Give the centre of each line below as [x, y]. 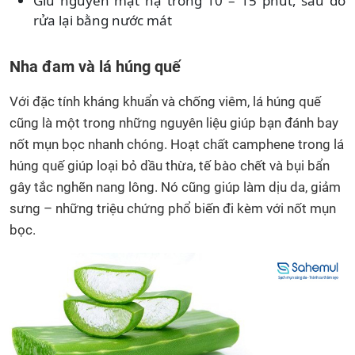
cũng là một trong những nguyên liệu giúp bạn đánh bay [174, 123]
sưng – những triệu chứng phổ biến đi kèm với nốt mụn [173, 209]
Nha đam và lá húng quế [95, 67]
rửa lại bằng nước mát [103, 21]
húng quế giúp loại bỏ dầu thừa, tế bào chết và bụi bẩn [170, 166]
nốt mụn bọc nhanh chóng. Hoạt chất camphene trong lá [177, 145]
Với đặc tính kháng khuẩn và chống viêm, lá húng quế [165, 102]
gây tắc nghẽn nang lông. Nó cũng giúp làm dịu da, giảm [175, 187]
